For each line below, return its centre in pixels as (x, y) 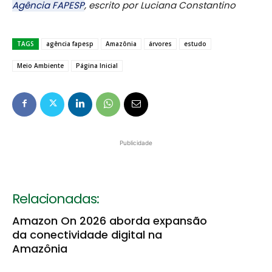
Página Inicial (97, 65)
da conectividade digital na (87, 234)
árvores (160, 43)
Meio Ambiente (40, 65)
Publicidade (136, 142)
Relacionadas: (56, 199)
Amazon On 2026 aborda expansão (110, 220)
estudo (195, 43)
